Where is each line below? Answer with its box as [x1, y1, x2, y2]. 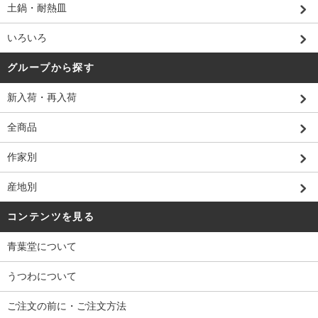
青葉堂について [7, 241, 77, 253]
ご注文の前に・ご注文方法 [7, 300, 126, 312]
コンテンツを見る [7, 211, 95, 223]
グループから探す [7, 62, 95, 74]
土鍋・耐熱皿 [7, 2, 67, 14]
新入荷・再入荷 [7, 92, 77, 104]
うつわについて [7, 270, 77, 283]
